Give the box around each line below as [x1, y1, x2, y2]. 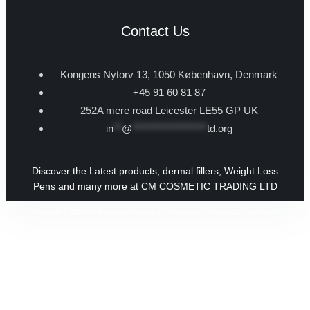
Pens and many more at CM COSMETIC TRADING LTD [33, 180, 277, 192]
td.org [206, 122, 232, 134]
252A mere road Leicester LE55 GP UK [80, 104, 258, 116]
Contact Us [120, 23, 190, 39]
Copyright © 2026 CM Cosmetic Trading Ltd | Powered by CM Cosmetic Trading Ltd [33, 208, 277, 215]
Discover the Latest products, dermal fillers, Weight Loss [32, 165, 278, 176]
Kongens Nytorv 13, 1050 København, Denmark [60, 68, 277, 80]
